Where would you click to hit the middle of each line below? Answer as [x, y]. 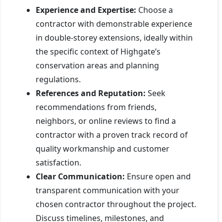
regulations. [58, 79]
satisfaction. [58, 162]
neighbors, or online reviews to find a [106, 121]
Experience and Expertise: [86, 10]
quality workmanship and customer [103, 148]
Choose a [155, 10]
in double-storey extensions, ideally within [114, 37]
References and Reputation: [91, 93]
